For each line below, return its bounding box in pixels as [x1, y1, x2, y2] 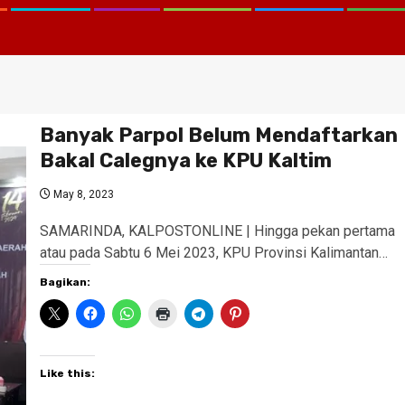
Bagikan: [39, 276, 90, 288]
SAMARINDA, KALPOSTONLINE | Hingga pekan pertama [39, 222, 395, 240]
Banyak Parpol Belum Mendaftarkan [39, 123, 398, 147]
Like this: [39, 367, 95, 380]
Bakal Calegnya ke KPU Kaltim [39, 148, 332, 173]
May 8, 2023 [50, 188, 114, 201]
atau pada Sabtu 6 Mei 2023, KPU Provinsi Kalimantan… [39, 244, 388, 261]
